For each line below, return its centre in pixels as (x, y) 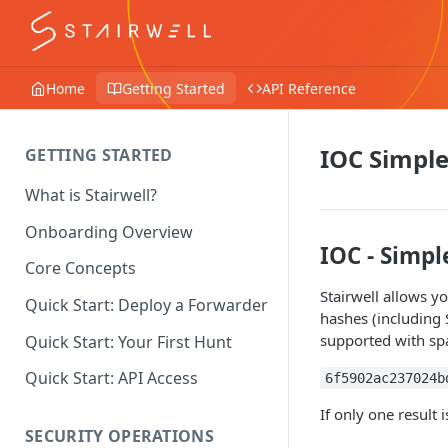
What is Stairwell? (91, 194)
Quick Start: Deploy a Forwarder (146, 305)
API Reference (309, 88)
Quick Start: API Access (111, 378)
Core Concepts (80, 268)
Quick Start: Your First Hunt (128, 341)
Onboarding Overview (109, 231)
